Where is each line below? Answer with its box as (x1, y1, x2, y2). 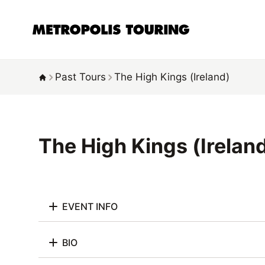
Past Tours (55, 71, 106, 83)
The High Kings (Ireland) (114, 71, 230, 83)
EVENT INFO (62, 200, 118, 212)
